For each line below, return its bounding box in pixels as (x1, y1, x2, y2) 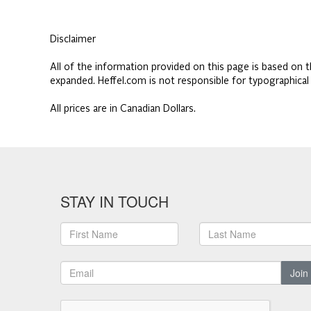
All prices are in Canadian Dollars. (50, 104, 196, 114)
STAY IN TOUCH (60, 191, 169, 212)
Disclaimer (50, 35, 96, 44)
